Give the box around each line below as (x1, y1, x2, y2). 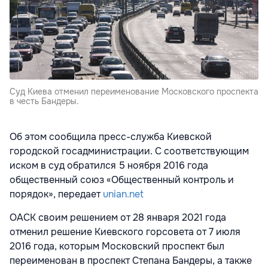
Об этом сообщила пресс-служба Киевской (10, 130, 212, 144)
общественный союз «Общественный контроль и (10, 173, 234, 187)
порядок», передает (10, 188, 103, 201)
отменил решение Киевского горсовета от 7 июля (10, 226, 240, 239)
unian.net (103, 188, 144, 201)
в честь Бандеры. (10, 96, 79, 107)
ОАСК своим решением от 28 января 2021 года (10, 211, 226, 224)
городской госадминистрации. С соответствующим (10, 145, 249, 158)
